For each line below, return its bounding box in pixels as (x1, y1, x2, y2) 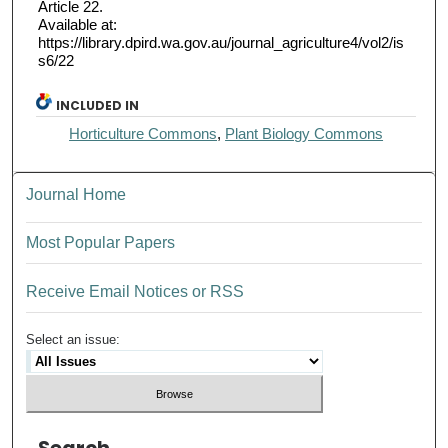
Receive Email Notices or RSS (26, 282, 245, 300)
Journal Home (26, 185, 127, 203)
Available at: (37, 15, 117, 33)
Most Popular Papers (26, 233, 176, 251)
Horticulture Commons (69, 124, 218, 142)
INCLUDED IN (56, 96, 140, 114)
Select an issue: (26, 331, 121, 347)
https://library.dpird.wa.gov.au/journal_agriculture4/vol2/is (37, 33, 404, 51)
